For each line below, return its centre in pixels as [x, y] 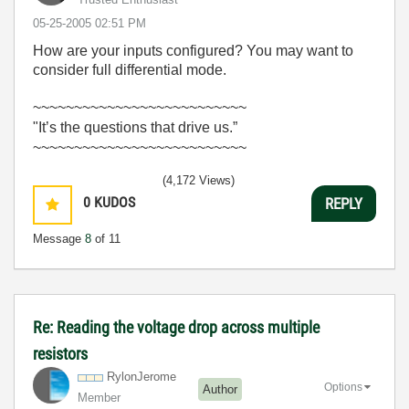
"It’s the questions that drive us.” [135, 127]
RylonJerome [142, 377]
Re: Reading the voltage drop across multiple [176, 327]
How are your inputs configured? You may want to [193, 51]
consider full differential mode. [130, 70]
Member [99, 398]
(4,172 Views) [199, 180]
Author [220, 389]
